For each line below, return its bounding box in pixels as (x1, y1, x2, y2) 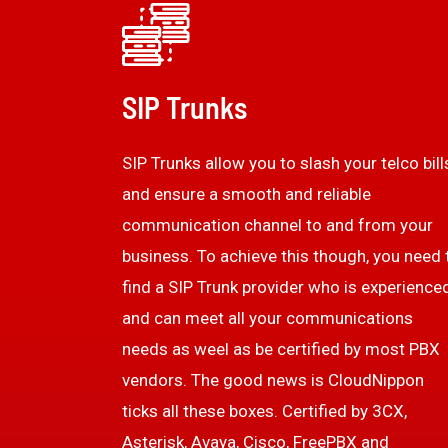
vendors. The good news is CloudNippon (122, 369, 424, 390)
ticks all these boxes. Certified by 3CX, (122, 400, 407, 421)
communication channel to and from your (122, 214, 433, 235)
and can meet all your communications (122, 307, 413, 328)
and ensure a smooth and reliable (122, 183, 371, 204)
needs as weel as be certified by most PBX (122, 338, 440, 359)
